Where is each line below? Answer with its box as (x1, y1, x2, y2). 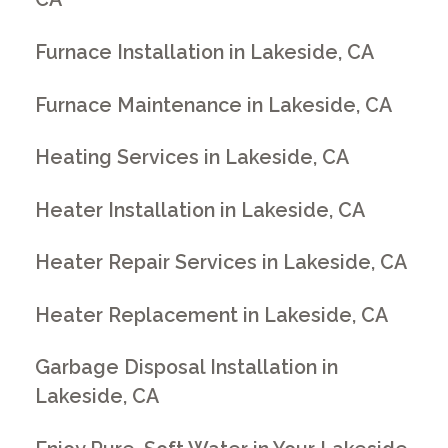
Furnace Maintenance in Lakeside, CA (35, 93, 393, 117)
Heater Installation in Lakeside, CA (35, 198, 366, 222)
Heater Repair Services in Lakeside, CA (35, 251, 408, 275)
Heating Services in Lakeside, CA (35, 146, 350, 170)
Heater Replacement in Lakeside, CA (35, 303, 389, 327)
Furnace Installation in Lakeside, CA (35, 40, 375, 64)
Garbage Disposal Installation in (35, 356, 339, 380)
